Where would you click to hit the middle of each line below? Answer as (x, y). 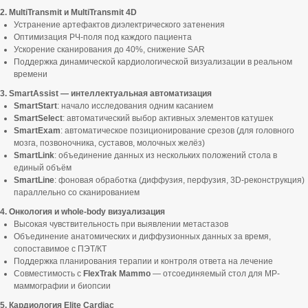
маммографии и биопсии (62, 286)
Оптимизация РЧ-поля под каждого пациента (103, 37)
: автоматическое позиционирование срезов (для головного (177, 131)
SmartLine (34, 180)
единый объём (43, 168)
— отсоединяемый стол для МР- (215, 274)
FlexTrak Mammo (117, 274)
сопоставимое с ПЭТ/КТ (60, 249)
